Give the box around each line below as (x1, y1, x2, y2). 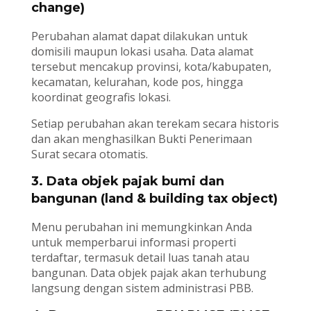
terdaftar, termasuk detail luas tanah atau (31, 250, 249, 266)
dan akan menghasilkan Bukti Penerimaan (31, 131, 252, 147)
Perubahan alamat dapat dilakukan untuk (31, 28, 248, 44)
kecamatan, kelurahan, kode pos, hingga (31, 74, 243, 90)
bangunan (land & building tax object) (31, 191, 278, 207)
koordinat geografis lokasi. (31, 90, 171, 106)
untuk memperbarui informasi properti (31, 235, 236, 251)
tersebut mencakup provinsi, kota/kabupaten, (31, 59, 271, 75)
